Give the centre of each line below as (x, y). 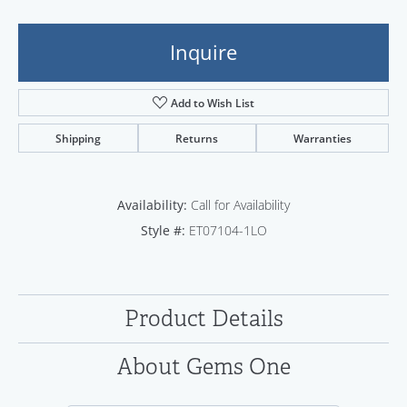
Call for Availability (240, 205)
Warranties (322, 138)
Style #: (163, 230)
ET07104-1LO (228, 231)
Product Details (203, 319)
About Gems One (203, 367)
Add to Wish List (213, 103)
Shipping (79, 138)
